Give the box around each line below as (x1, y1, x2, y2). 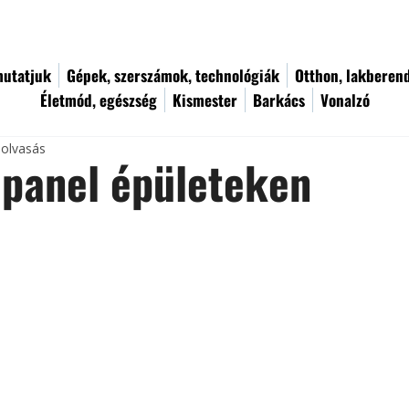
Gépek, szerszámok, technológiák (67, 64, 279, 87)
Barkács (253, 89, 305, 111)
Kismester (173, 89, 237, 111)
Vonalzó (320, 89, 370, 111)
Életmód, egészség (40, 89, 157, 111)
